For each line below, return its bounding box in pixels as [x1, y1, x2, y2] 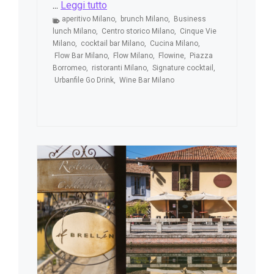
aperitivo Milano [62, 14, 115, 23]
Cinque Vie [180, 26, 217, 35]
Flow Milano [113, 51, 153, 60]
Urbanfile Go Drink [54, 75, 114, 84]
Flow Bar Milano [54, 51, 108, 60]
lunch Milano [53, 26, 96, 35]
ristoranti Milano [92, 63, 147, 72]
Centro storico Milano [102, 26, 174, 35]
